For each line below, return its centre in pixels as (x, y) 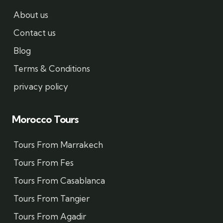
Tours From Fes (44, 163)
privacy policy (41, 86)
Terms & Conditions (52, 68)
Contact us (35, 33)
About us (31, 15)
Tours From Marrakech (58, 145)
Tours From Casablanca (59, 180)
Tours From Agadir (50, 216)
